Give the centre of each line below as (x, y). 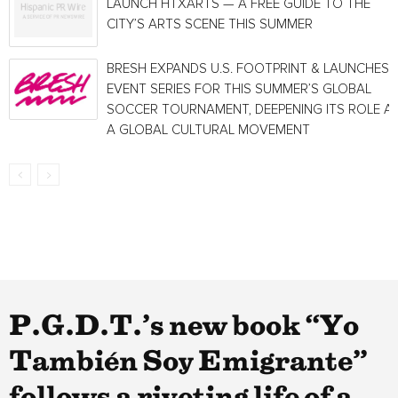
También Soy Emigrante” (188, 362)
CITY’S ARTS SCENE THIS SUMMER (210, 24)
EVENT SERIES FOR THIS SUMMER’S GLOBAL (239, 89)
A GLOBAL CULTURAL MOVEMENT (208, 130)
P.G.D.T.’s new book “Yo (184, 327)
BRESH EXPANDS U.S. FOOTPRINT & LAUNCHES (248, 69)
